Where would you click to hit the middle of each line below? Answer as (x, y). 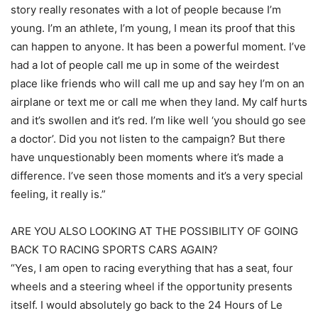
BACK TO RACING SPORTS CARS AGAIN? (114, 250)
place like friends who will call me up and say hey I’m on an (158, 84)
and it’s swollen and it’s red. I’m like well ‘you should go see (158, 121)
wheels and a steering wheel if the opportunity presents (152, 287)
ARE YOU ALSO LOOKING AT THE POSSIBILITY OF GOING (154, 231)
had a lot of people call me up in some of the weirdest (145, 65)
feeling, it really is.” (58, 194)
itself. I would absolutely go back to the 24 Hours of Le (147, 305)
